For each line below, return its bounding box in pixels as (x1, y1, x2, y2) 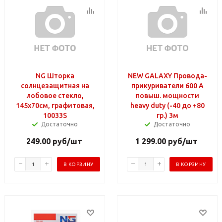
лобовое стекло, (26, 91, 84, 100)
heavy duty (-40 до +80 (130, 101, 205, 110)
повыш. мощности (136, 91, 199, 100)
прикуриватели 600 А (131, 81, 204, 90)
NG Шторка (36, 71, 74, 80)
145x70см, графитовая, (15, 101, 95, 110)
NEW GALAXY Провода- (128, 71, 207, 80)
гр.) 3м (157, 111, 178, 119)
